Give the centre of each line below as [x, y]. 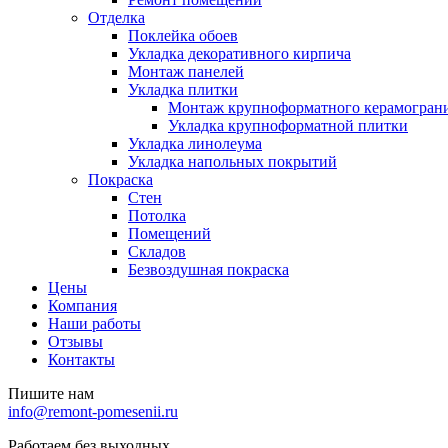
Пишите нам [51, 394]
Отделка [116, 18]
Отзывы [75, 342]
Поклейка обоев [183, 36]
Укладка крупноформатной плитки [288, 126]
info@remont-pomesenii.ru [93, 412]
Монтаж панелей [186, 72]
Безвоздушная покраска [208, 270]
